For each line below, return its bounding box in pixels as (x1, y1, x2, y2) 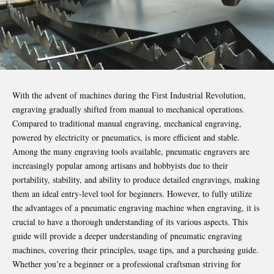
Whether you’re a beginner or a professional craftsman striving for (12, 257, 241, 270)
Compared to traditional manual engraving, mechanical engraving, (12, 117, 242, 129)
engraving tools (75, 145, 128, 157)
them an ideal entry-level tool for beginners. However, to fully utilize (12, 187, 252, 199)
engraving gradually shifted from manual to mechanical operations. (12, 103, 245, 115)
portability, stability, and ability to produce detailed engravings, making (12, 173, 260, 185)
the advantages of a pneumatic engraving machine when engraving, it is (12, 201, 259, 213)
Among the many (12, 145, 72, 157)
